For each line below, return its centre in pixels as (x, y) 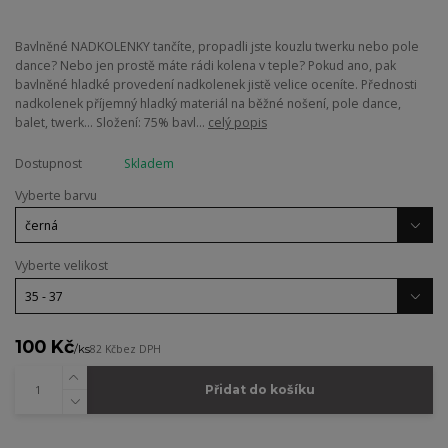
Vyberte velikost (61, 266)
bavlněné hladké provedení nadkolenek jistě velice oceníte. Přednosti (216, 84)
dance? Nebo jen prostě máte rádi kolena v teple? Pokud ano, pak (205, 65)
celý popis (237, 122)
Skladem (148, 163)
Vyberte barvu (56, 195)
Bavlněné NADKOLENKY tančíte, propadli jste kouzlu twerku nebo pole (217, 46)
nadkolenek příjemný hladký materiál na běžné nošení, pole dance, (208, 103)
